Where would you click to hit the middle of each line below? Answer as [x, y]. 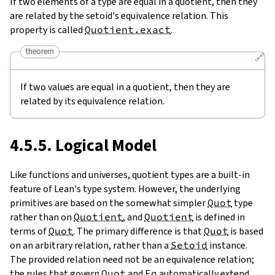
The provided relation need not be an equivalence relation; [132, 259]
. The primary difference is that [138, 231]
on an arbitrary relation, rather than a [90, 245]
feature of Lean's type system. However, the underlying [125, 188]
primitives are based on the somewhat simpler [109, 203]
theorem [40, 52]
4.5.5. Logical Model [83, 145]
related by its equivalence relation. [92, 101]
